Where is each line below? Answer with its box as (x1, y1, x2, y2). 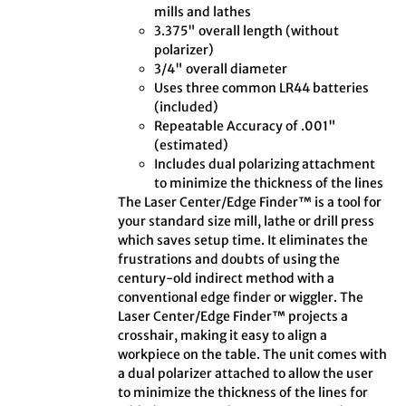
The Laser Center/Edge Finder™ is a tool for (118, 194, 382, 211)
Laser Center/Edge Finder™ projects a (118, 308, 349, 325)
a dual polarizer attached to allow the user (118, 365, 374, 382)
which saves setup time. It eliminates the (118, 232, 369, 249)
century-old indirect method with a (118, 270, 335, 287)
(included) (154, 99, 219, 116)
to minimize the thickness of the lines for (118, 384, 369, 401)
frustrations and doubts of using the (118, 251, 341, 268)
